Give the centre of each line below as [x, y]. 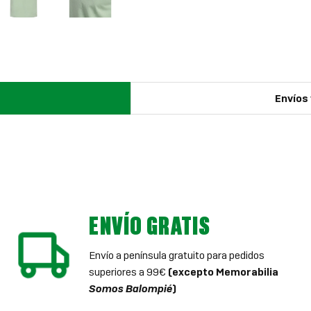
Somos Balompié [131, 288]
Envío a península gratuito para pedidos [177, 255]
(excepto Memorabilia [224, 272]
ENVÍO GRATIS [150, 226]
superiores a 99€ [129, 272]
